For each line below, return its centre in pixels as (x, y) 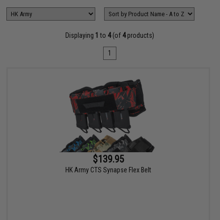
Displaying (81, 35)
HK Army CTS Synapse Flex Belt (109, 170)
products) (140, 35)
